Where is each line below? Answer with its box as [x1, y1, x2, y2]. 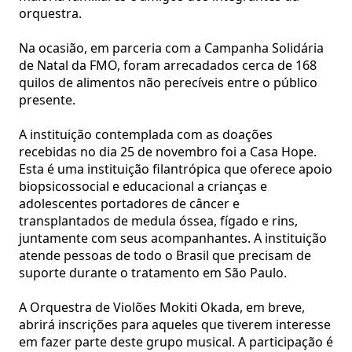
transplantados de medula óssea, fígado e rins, [19, 211, 298, 229]
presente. [19, 90, 75, 108]
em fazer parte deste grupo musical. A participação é [19, 332, 333, 350]
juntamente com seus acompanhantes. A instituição [19, 229, 327, 247]
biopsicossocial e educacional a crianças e [19, 177, 267, 195]
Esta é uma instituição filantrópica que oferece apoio [19, 159, 332, 178]
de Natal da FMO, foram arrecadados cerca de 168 [19, 56, 317, 74]
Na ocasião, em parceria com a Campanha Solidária [19, 38, 324, 57]
